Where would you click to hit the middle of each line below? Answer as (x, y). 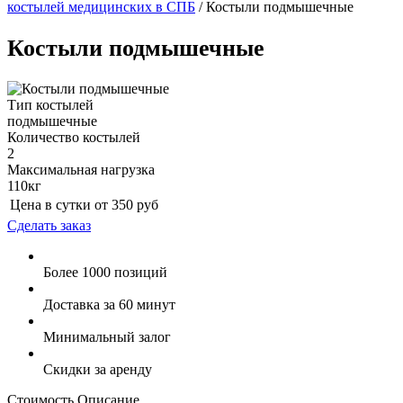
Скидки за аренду (98, 370)
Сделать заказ (49, 226)
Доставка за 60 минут (109, 305)
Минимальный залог (107, 337)
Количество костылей (74, 138)
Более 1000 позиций (105, 273)
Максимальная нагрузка (81, 170)
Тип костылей (50, 105)
